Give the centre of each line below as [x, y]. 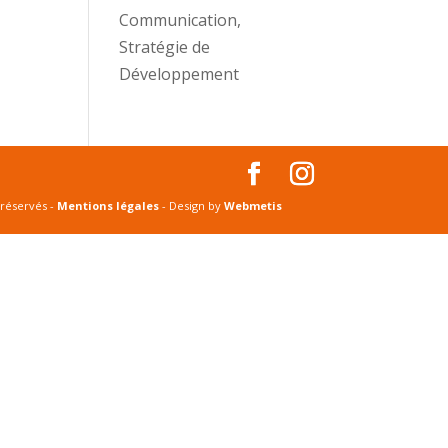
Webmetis [253, 205]
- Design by [192, 205]
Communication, [180, 19]
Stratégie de [165, 46]
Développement [179, 73]
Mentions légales [108, 205]
